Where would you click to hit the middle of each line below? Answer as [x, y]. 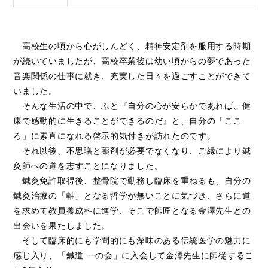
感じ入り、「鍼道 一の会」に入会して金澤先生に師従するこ [133, 256]
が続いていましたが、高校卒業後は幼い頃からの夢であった [132, 61]
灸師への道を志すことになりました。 [88, 166]
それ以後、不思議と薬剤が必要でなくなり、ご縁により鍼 [132, 151]
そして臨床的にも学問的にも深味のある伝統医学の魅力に [132, 241]
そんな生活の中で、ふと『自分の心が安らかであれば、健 [132, 106]
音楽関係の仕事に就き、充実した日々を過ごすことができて [132, 76]
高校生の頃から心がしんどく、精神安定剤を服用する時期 [132, 46]
